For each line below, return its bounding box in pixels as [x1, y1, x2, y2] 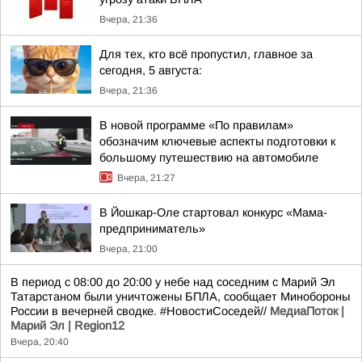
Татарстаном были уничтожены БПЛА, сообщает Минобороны [11, 290, 350, 303]
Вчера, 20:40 [11, 336, 69, 347]
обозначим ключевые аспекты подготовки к [99, 135, 335, 148]
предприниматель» [99, 222, 205, 235]
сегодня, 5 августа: [99, 64, 202, 77]
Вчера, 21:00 [99, 243, 158, 255]
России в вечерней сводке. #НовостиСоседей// [11, 305, 270, 318]
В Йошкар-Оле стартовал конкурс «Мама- [99, 206, 327, 219]
